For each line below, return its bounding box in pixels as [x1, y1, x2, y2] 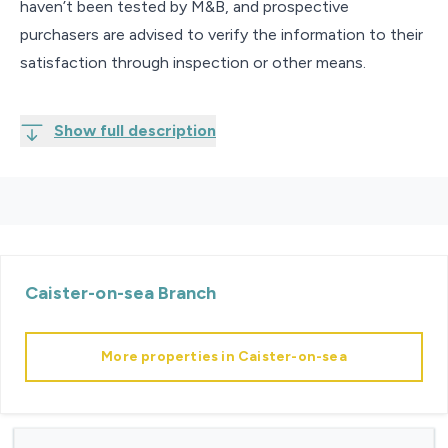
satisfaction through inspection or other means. [20, 52, 366, 72]
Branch [153, 281, 217, 304]
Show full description [54, 120, 216, 140]
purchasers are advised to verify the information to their [20, 24, 423, 44]
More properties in [101, 347, 235, 365]
